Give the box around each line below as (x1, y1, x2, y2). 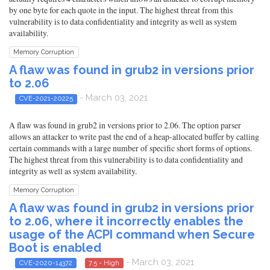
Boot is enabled (9, 240, 101, 255)
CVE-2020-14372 (19, 258, 72, 267)
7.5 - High (89, 258, 120, 267)
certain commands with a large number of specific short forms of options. (9, 142, 252, 154)
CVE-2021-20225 (19, 94, 73, 103)
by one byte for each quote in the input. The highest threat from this (9, 4, 233, 16)
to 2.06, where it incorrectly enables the (9, 213, 243, 228)
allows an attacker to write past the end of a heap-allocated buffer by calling (9, 130, 259, 142)
